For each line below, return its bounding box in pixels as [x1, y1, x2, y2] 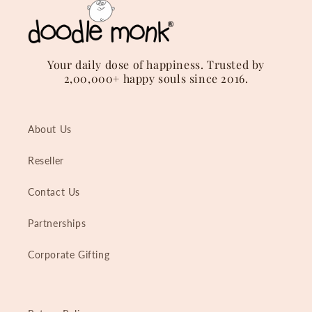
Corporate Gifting [28, 248, 110, 260]
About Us [28, 123, 72, 135]
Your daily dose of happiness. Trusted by [47, 56, 265, 72]
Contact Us [28, 185, 80, 198]
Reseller [28, 154, 64, 166]
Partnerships [28, 217, 86, 229]
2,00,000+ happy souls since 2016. [63, 70, 249, 86]
